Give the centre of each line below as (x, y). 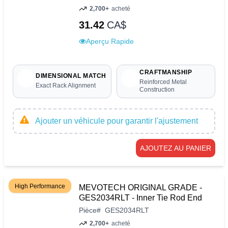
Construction (157, 89)
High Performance (40, 186)
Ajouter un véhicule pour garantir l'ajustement (117, 121)
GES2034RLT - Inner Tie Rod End (140, 197)
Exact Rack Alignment (66, 86)
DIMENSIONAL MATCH (71, 76)
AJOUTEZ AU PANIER (176, 148)
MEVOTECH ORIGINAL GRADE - (140, 187)
